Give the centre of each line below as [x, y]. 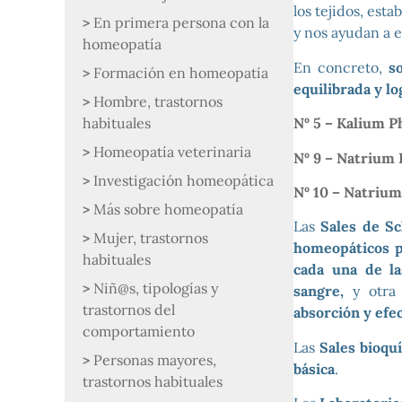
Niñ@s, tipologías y [156, 288]
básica [314, 368]
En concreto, [341, 67]
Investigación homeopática [184, 180]
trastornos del [129, 310]
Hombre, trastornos [158, 101]
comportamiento [139, 331]
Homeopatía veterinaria [172, 152]
